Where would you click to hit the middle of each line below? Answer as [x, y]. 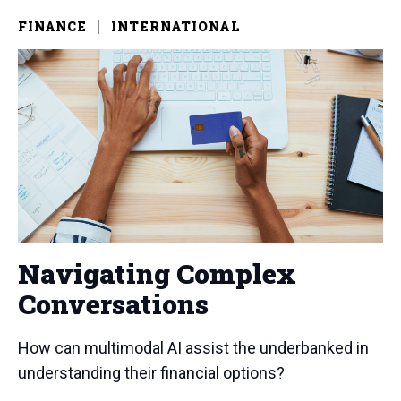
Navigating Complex [157, 273]
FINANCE [52, 26]
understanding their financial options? [151, 372]
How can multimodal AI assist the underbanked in [193, 347]
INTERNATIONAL [176, 26]
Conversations [113, 303]
